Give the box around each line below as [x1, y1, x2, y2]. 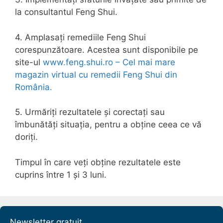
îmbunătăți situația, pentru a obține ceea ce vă [15, 119, 202, 129]
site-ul [15, 57, 43, 67]
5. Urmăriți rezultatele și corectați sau [15, 107, 165, 117]
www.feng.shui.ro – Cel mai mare [43, 57, 175, 67]
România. [15, 82, 52, 92]
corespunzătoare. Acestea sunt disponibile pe [15, 44, 198, 55]
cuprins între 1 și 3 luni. [15, 169, 107, 180]
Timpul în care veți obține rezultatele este [15, 157, 181, 167]
